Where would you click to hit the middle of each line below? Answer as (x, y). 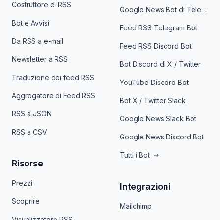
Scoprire (26, 201)
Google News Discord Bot (162, 137)
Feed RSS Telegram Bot (159, 28)
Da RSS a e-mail (38, 41)
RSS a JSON (32, 114)
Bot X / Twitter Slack (153, 100)
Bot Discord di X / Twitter (160, 64)
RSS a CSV (29, 132)
